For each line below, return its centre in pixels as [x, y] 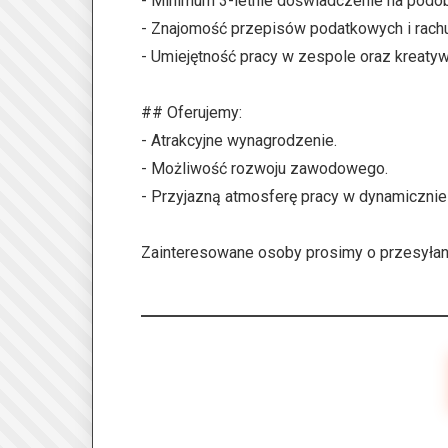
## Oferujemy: [191, 112]
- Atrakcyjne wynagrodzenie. [239, 140]
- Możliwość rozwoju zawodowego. [264, 168]
